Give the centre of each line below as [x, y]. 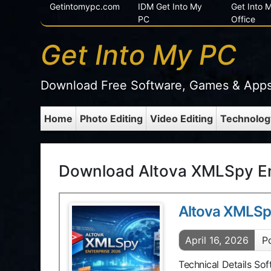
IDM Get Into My [170, 6]
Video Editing [181, 119]
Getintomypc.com [85, 6]
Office [243, 19]
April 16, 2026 [217, 240]
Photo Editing [111, 119]
